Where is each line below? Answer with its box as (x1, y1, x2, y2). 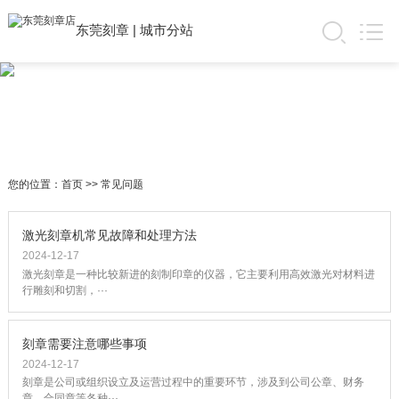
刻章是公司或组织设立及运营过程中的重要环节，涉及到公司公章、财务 (21, 376, 364, 389)
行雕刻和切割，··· (21, 283, 108, 297)
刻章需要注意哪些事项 (21, 337, 147, 352)
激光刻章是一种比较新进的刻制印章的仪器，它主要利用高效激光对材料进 (21, 267, 375, 281)
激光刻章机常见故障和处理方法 (21, 228, 197, 243)
